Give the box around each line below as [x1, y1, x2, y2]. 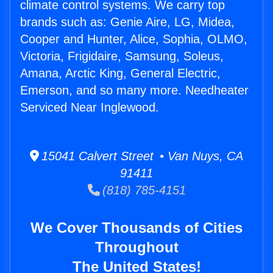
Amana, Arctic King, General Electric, [20, 66, 221, 80]
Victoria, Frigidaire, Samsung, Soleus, [20, 49, 224, 63]
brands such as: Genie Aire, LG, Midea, [20, 15, 235, 29]
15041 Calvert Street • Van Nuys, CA [39, 149, 243, 163]
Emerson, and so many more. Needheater [20, 83, 249, 97]
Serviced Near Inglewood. [20, 101, 159, 115]
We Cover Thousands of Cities [30, 219, 243, 236]
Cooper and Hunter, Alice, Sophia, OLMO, [20, 32, 247, 46]
